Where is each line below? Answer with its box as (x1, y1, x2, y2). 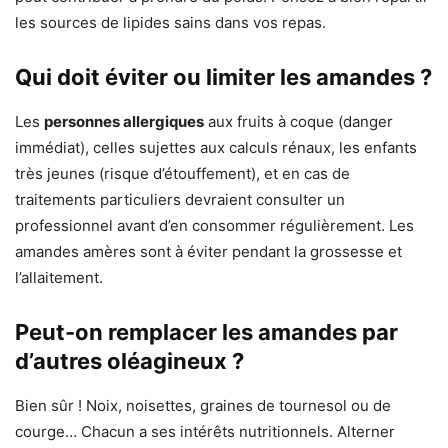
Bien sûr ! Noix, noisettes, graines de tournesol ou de (15, 395, 391, 415)
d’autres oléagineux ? (15, 347, 244, 374)
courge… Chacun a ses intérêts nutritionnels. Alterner (15, 421, 395, 441)
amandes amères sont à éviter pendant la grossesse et (15, 241, 402, 261)
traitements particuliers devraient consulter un (15, 189, 345, 209)
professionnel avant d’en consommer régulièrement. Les (15, 215, 414, 235)
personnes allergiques (44, 111, 204, 131)
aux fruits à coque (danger (204, 111, 393, 131)
